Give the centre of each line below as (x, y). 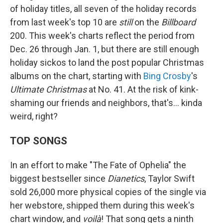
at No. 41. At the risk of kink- (143, 89)
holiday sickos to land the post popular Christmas (107, 62)
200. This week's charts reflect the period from (102, 36)
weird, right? (34, 116)
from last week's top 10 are (64, 22)
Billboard (178, 22)
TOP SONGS (39, 141)
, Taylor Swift (169, 178)
